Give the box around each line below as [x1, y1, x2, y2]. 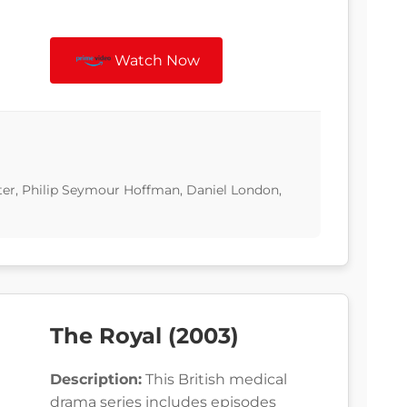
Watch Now [114, 52, 201, 70]
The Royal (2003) [50, 323, 239, 350]
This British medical [142, 371, 287, 389]
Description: [50, 371, 142, 389]
